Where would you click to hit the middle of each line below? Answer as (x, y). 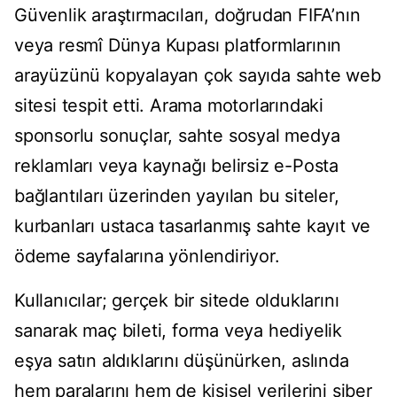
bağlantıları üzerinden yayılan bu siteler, (177, 196)
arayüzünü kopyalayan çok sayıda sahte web (198, 76)
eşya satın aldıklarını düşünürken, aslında (182, 361)
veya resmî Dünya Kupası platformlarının (178, 46)
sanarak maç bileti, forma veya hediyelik (178, 331)
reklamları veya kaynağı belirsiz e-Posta (176, 166)
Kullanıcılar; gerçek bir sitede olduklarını (177, 301)
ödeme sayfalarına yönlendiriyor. (147, 257)
